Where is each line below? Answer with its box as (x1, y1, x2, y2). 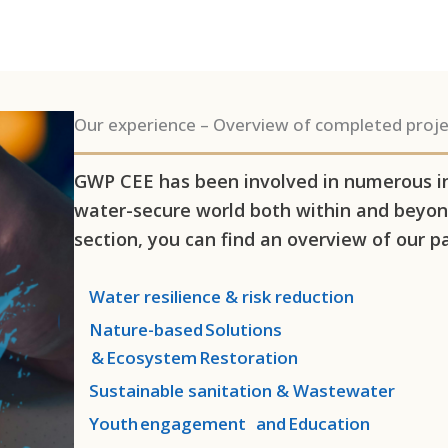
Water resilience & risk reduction (89, 284, 355, 308)
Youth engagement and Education (89, 411, 371, 435)
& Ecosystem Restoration (89, 345, 301, 369)
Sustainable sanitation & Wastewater (89, 378, 396, 402)
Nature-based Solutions (89, 317, 287, 341)
